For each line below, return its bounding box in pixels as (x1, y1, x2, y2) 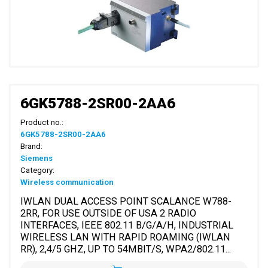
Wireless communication (20, 178, 114, 187)
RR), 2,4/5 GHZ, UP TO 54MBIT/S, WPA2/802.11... (20, 243, 232, 255)
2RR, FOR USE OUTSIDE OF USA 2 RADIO (20, 208, 197, 220)
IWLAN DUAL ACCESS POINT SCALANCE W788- (20, 196, 232, 208)
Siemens (20, 154, 53, 163)
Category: (20, 166, 55, 175)
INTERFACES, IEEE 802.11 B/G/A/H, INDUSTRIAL (20, 220, 234, 232)
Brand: (20, 142, 43, 151)
